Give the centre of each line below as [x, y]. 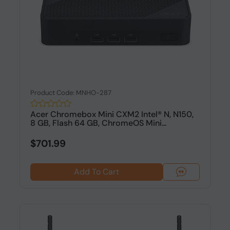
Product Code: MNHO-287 [71, 93]
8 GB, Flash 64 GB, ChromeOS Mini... [98, 123]
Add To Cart [96, 172]
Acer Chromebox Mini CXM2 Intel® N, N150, [112, 114]
